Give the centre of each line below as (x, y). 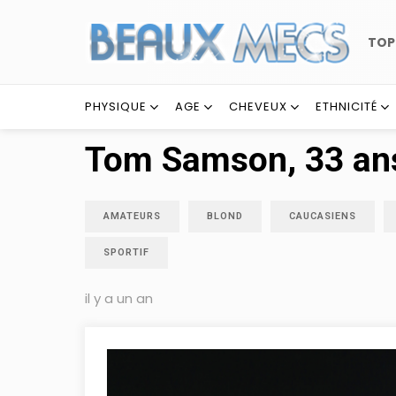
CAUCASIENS (323, 216)
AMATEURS (132, 216)
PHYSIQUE (116, 107)
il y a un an (119, 298)
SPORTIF (126, 252)
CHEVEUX (258, 107)
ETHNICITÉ (346, 107)
